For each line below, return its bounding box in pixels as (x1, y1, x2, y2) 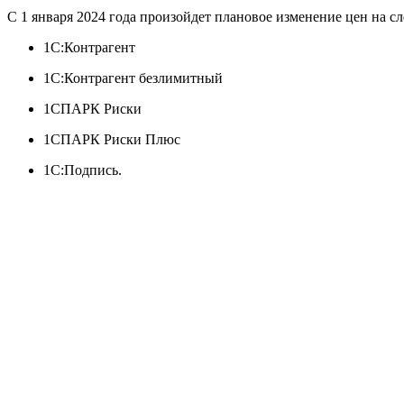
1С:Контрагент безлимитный (43, 69, 223, 86)
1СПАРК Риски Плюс (43, 131, 180, 147)
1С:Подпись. (43, 161, 122, 178)
